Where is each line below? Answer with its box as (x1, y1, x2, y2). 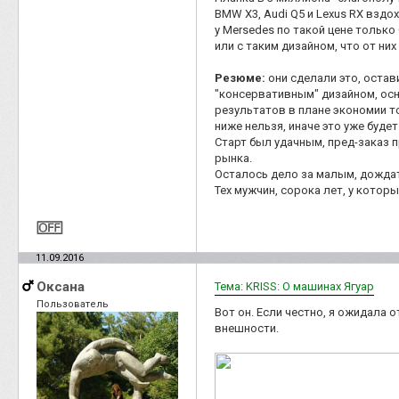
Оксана (37, 278, 85, 295)
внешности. (215, 321, 279, 335)
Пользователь (37, 297, 109, 310)
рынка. (215, 151, 252, 165)
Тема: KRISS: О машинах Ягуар (215, 279, 374, 293)
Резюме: (215, 70, 265, 85)
